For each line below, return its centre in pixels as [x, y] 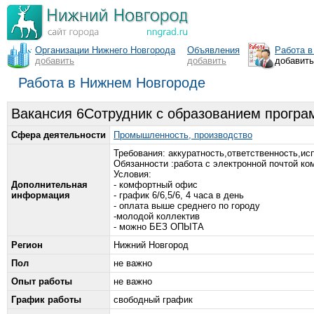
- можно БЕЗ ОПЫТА [159, 227]
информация [41, 195]
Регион [27, 245]
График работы [46, 300]
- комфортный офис [156, 185]
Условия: [132, 174]
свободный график [153, 300]
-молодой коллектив [157, 216]
